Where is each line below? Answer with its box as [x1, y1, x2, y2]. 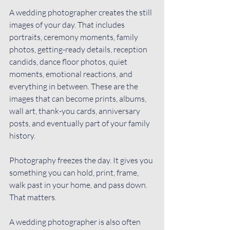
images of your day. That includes [9, 19, 126, 30]
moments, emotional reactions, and [9, 68, 134, 79]
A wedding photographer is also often [9, 216, 142, 227]
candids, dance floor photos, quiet [9, 56, 129, 67]
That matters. [9, 191, 56, 202]
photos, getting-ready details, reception [9, 44, 149, 54]
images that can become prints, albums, [9, 93, 148, 104]
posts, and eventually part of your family [9, 118, 151, 128]
